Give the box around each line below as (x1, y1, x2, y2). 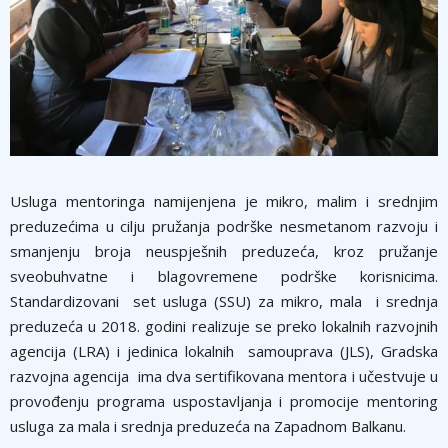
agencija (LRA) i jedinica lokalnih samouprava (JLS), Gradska (10, 341, 438, 361)
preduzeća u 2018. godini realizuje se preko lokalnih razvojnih (10, 316, 438, 336)
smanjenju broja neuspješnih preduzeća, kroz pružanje (10, 241, 438, 261)
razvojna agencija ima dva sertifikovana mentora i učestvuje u (10, 366, 438, 386)
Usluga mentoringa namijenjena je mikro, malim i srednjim (10, 191, 438, 211)
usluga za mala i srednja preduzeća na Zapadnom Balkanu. (10, 416, 406, 436)
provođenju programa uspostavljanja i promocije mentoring (10, 391, 438, 411)
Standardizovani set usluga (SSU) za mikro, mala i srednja (10, 291, 438, 311)
